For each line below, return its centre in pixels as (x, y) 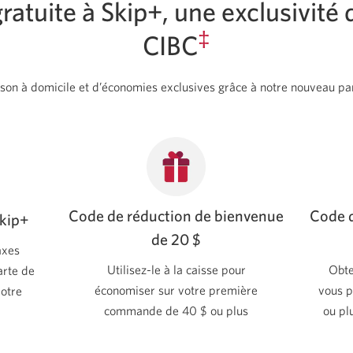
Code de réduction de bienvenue (176, 215)
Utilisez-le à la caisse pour (176, 269)
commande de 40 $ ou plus (176, 310)
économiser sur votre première (176, 290)
